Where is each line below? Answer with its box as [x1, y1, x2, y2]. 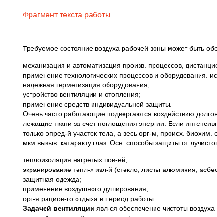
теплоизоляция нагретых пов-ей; [23, 156, 127, 164]
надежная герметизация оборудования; [23, 81, 150, 89]
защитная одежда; [23, 175, 81, 183]
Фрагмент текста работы [23, 11, 111, 19]
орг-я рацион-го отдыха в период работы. [23, 195, 155, 202]
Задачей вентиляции [23, 204, 94, 212]
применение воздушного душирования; [23, 185, 148, 193]
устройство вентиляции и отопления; [23, 91, 140, 98]
